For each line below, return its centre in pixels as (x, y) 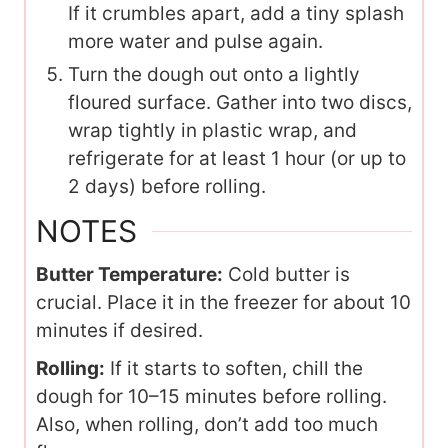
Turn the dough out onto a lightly (214, 75)
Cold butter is (286, 275)
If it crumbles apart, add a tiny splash (236, 14)
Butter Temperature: (129, 275)
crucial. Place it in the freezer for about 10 (223, 303)
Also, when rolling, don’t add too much (207, 425)
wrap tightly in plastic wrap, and (212, 131)
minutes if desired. (119, 331)
